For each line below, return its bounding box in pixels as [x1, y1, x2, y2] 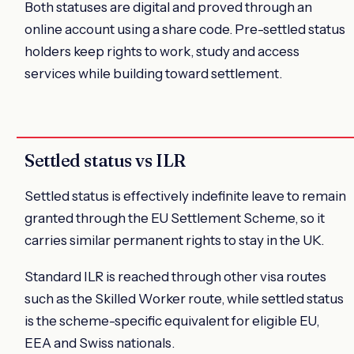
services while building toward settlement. [24, 66, 282, 82]
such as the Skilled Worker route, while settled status [24, 291, 344, 307]
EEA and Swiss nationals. [24, 335, 175, 352]
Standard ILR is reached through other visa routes [24, 269, 326, 285]
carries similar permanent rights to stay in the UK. [24, 232, 324, 249]
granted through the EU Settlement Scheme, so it [24, 210, 325, 227]
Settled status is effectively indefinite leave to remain [24, 188, 346, 205]
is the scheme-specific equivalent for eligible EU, [24, 313, 319, 330]
